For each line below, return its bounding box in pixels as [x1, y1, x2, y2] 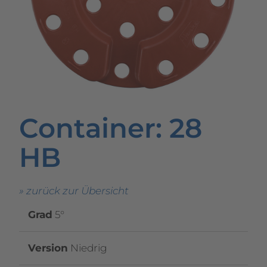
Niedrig [68, 242, 108, 254]
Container [19, 111, 156, 145]
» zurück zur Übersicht [19, 185, 129, 197]
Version [28, 242, 69, 254]
